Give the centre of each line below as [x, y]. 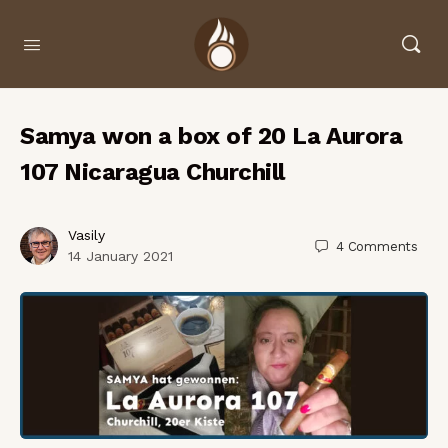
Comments [382, 246]
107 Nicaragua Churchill [152, 172]
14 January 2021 [120, 256]
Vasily [86, 235]
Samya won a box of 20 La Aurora [211, 136]
